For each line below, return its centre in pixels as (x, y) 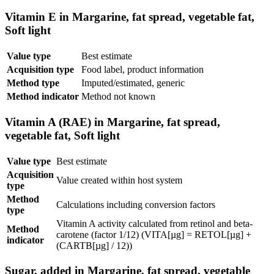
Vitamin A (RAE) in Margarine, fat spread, (113, 122)
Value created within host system (119, 180)
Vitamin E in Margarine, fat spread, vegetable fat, (130, 17)
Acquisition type (40, 70)
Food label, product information (143, 70)
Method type (33, 83)
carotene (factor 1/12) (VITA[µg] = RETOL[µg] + (154, 234)
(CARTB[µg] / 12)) (94, 245)
